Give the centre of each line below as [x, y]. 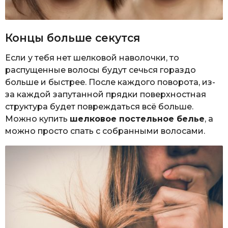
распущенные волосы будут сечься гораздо [101, 70]
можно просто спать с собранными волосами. [105, 131]
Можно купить [37, 119]
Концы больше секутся [73, 38]
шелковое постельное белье [137, 119]
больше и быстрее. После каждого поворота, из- [110, 82]
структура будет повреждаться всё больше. [99, 106]
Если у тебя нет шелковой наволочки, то [92, 58]
